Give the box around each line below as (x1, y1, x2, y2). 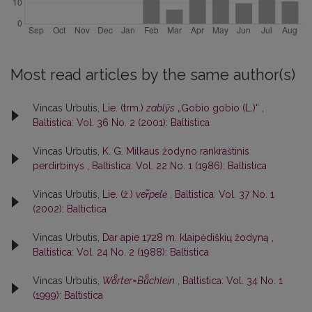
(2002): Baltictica (33, 203, 107, 215)
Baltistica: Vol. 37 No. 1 (175, 189, 274, 201)
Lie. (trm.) (102, 102, 146, 114)
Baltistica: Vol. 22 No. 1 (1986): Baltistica (92, 160, 267, 172)
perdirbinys (33, 160, 87, 172)
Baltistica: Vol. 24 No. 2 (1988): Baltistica (33, 247, 209, 258)
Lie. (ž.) (102, 189, 136, 201)
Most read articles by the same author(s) (10, 66, 295, 84)
